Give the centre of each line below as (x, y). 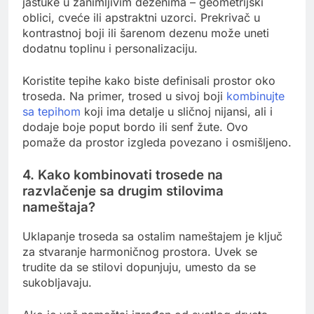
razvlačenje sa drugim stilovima (123, 191)
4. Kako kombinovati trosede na (123, 175)
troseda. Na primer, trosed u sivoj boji (124, 96)
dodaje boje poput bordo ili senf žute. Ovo (135, 127)
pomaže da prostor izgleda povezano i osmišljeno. (157, 143)
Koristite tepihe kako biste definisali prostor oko (149, 81)
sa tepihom (52, 112)
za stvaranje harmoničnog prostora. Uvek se (140, 251)
